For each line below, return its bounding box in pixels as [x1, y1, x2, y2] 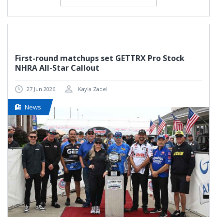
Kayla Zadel [77, 85, 108, 93]
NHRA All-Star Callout [15, 62, 99, 74]
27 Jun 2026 [27, 85, 55, 93]
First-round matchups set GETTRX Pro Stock [15, 53, 185, 64]
